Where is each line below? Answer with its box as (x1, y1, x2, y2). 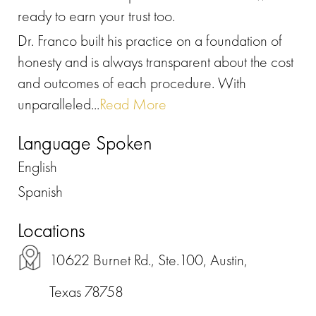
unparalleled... (18, 93, 99, 114)
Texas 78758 (49, 281, 123, 302)
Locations (18, 217, 85, 243)
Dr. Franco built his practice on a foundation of (18, 30, 282, 51)
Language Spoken (18, 130, 152, 155)
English (18, 156, 57, 177)
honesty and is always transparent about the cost (18, 51, 293, 72)
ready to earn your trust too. (18, 5, 175, 26)
